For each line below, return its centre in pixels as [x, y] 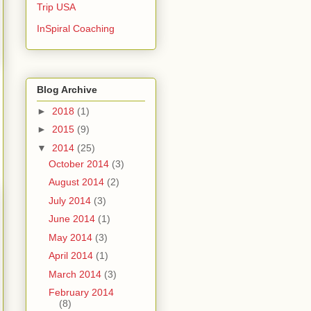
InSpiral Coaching [76, 28]
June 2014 [73, 219]
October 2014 [80, 163]
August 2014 [77, 182]
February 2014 [81, 293]
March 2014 [76, 274]
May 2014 [72, 237]
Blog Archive [67, 89]
